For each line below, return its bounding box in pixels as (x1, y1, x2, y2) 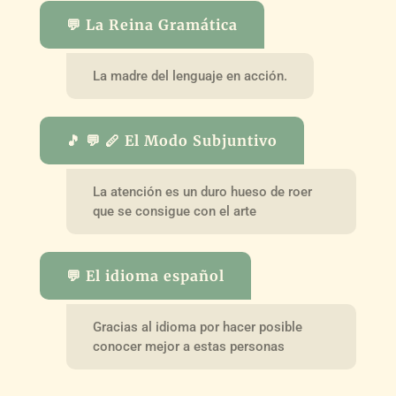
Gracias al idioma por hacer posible (92, 318, 302, 335)
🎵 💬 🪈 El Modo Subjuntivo (65, 132, 278, 149)
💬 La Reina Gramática (65, 16, 238, 34)
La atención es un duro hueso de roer (92, 183, 312, 200)
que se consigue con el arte (92, 202, 256, 219)
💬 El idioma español (65, 266, 225, 285)
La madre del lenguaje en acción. (92, 68, 287, 84)
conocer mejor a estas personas (92, 338, 285, 354)
